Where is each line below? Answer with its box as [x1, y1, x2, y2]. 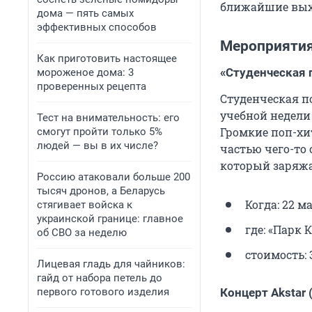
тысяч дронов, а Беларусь [37, 185, 165, 197]
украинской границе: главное [37, 212, 183, 225]
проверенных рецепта [37, 80, 146, 93]
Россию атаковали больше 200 [37, 171, 190, 183]
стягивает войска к [37, 198, 132, 211]
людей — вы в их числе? [37, 139, 158, 152]
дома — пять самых [37, 7, 134, 19]
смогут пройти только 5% [37, 125, 162, 138]
